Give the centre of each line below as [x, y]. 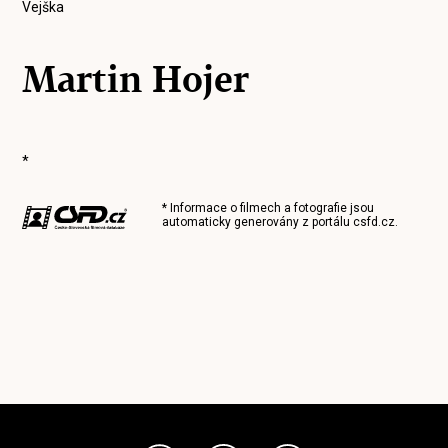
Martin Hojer [136, 79]
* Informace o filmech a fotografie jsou [268, 208]
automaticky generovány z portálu [258, 222]
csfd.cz [374, 222]
